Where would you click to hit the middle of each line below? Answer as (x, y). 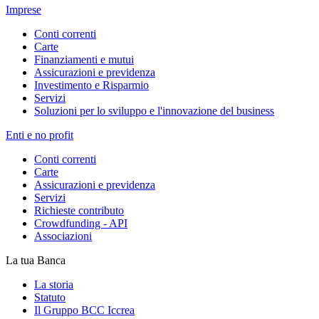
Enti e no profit (40, 135)
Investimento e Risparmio (91, 85)
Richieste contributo (79, 210)
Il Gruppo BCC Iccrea (84, 310)
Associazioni (63, 236)
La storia (54, 284)
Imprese (23, 10)
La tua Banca (36, 260)
